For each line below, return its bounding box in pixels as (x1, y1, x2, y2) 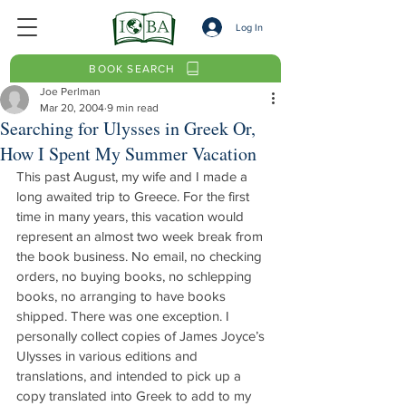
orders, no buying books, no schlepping (16, 268, 256, 284)
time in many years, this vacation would (16, 208, 247, 224)
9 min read (107, 101, 159, 114)
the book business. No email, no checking (16, 248, 266, 264)
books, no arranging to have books (16, 288, 229, 304)
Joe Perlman (40, 85, 101, 98)
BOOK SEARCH (89, 62, 176, 75)
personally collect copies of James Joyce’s (16, 328, 268, 343)
